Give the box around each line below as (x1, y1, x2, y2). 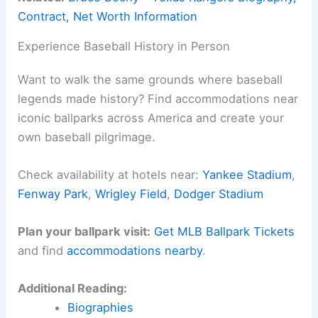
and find (18, 243, 67, 258)
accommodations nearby (67, 243, 203, 258)
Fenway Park (18, 186, 89, 201)
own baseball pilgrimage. (18, 129, 156, 144)
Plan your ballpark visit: (18, 224, 151, 239)
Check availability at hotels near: (18, 167, 203, 182)
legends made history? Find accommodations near (18, 91, 299, 106)
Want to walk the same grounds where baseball (18, 72, 283, 87)
